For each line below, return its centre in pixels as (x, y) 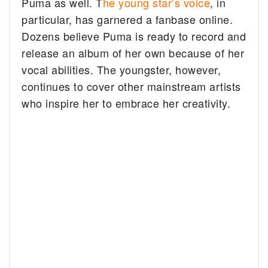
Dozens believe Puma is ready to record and (134, 36)
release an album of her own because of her (133, 53)
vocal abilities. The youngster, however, (121, 70)
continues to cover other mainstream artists (131, 86)
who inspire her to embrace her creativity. (126, 103)
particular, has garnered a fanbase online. (127, 19)
